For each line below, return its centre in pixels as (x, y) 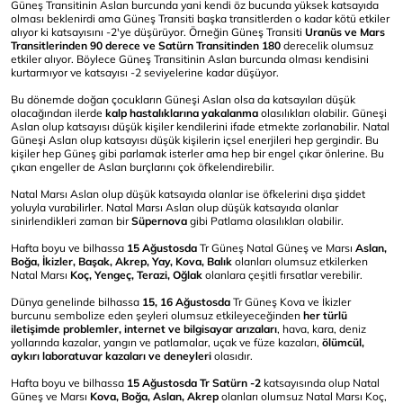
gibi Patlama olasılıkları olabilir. (268, 221)
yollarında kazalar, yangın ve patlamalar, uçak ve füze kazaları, (166, 342)
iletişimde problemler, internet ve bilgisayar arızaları (144, 329)
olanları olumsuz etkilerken (301, 261)
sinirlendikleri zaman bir (71, 221)
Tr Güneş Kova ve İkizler (291, 302)
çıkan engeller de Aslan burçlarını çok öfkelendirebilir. (144, 167)
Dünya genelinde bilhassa (75, 302)
